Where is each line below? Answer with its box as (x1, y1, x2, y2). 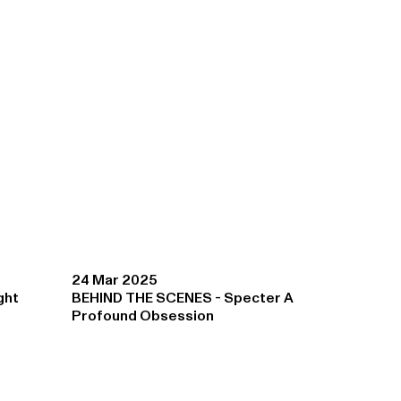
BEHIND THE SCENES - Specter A (72, 291, 294, 306)
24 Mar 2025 (72, 273, 158, 288)
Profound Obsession (72, 309, 215, 324)
